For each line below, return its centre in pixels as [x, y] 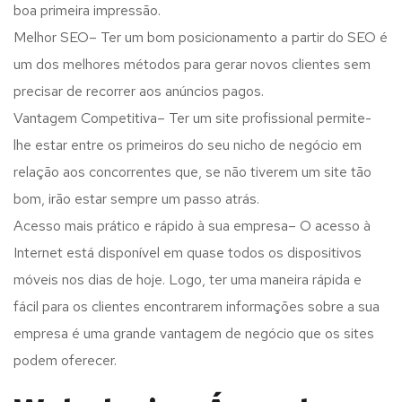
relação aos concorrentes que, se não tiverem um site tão [192, 172]
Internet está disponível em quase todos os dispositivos [188, 253]
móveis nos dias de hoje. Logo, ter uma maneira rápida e [188, 280]
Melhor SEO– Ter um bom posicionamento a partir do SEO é [201, 38]
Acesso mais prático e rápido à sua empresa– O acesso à [192, 226]
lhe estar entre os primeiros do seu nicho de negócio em [188, 145]
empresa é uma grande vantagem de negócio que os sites [194, 334]
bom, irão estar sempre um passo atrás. [136, 199]
